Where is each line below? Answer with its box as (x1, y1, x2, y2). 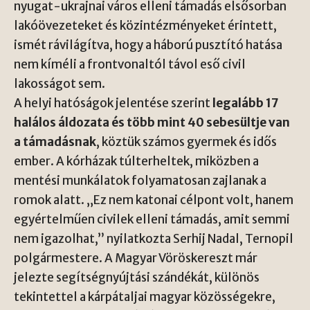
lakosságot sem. (14, 76, 105, 91)
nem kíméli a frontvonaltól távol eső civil (14, 57, 246, 72)
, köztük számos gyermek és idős (96, 134, 277, 149)
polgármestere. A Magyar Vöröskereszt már (14, 250, 257, 266)
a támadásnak (14, 134, 96, 149)
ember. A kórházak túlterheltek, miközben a (14, 154, 259, 169)
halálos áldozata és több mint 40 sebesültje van (14, 115, 290, 130)
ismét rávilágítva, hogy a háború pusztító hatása (14, 37, 282, 53)
